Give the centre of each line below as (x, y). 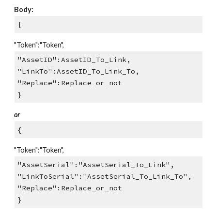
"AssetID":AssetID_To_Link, (74, 59)
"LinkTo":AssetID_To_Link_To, (78, 71)
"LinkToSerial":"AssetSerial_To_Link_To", (104, 177)
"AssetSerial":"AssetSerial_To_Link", (96, 165)
